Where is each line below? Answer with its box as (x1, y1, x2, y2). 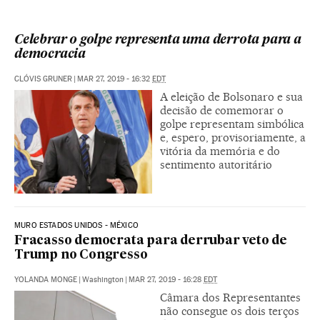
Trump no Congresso (14, 249, 148, 261)
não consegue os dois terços (160, 304, 299, 318)
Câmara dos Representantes (160, 290, 301, 304)
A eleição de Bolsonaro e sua (160, 89, 303, 104)
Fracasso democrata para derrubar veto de (14, 234, 287, 247)
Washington (82, 274, 124, 284)
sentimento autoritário (160, 157, 272, 171)
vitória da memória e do (160, 144, 280, 158)
